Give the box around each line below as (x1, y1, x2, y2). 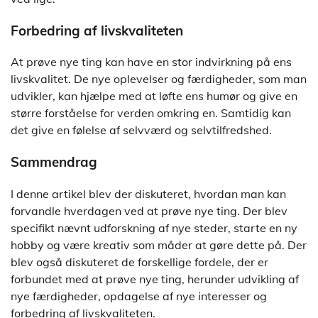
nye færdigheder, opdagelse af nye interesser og (11, 288, 267, 303)
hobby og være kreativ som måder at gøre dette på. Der (11, 237, 307, 252)
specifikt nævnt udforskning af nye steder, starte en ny (11, 220, 297, 235)
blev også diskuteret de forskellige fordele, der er (11, 254, 268, 269)
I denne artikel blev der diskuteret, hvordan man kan (11, 186, 286, 201)
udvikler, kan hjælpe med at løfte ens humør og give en (11, 89, 297, 104)
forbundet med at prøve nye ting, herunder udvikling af (11, 271, 299, 286)
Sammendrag (11, 153, 97, 171)
